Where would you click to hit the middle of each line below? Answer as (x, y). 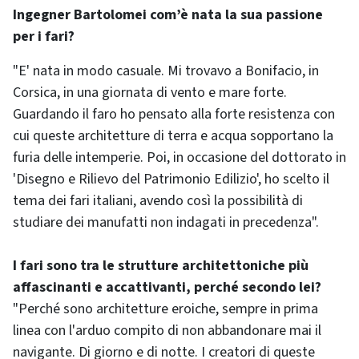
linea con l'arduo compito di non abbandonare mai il (167, 331)
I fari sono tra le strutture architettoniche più (161, 266)
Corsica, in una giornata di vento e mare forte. (150, 93)
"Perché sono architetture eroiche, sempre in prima (165, 309)
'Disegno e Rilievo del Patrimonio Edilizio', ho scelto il (171, 179)
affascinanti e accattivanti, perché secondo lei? (167, 287)
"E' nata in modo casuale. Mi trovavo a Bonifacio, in (166, 71)
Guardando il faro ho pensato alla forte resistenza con (174, 114)
